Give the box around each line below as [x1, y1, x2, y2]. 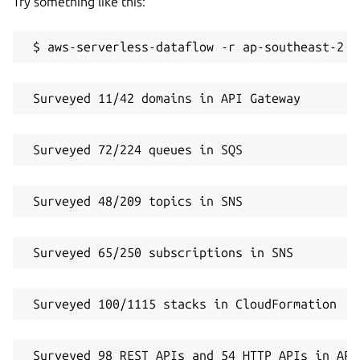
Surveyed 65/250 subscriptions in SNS [26, 244, 293, 260]
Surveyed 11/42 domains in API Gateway [26, 90, 301, 105]
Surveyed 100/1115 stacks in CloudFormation [26, 296, 337, 311]
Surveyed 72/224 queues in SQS [26, 141, 243, 157]
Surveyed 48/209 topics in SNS [26, 193, 243, 208]
